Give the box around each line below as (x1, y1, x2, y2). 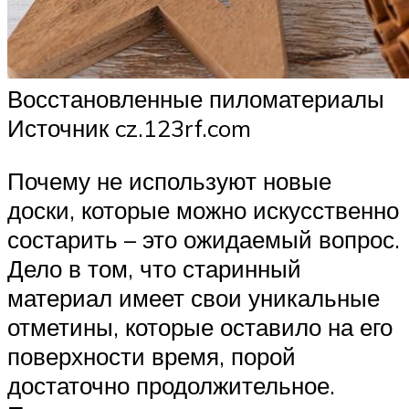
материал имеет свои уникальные (7, 282, 380, 312)
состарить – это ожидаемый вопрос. (7, 224, 400, 254)
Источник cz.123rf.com (7, 113, 251, 143)
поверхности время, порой (7, 341, 296, 371)
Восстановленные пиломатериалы (7, 84, 384, 114)
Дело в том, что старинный (7, 253, 301, 283)
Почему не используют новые (7, 165, 331, 195)
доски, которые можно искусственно (7, 194, 399, 225)
